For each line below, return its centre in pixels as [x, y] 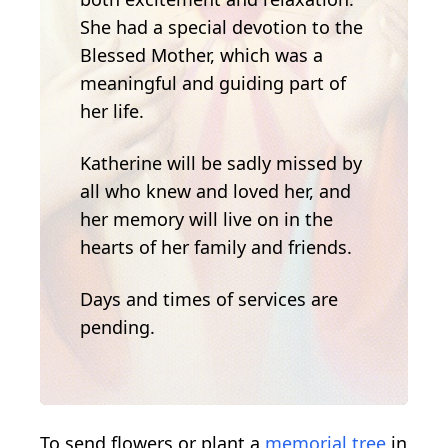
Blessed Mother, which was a [201, 54]
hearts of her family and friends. [216, 246]
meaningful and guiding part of [213, 82]
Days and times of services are [209, 298]
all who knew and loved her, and [215, 190]
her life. [112, 110]
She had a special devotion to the [221, 26]
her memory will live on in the [206, 218]
